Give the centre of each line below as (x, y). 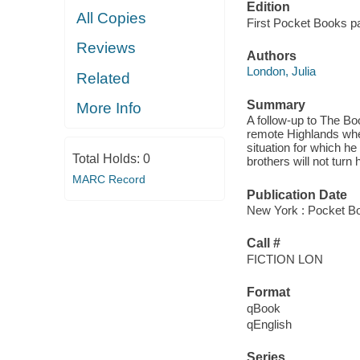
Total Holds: (107, 158)
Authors (271, 55)
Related (104, 78)
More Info (109, 108)
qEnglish (269, 324)
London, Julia (281, 72)
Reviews (106, 48)
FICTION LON (284, 259)
